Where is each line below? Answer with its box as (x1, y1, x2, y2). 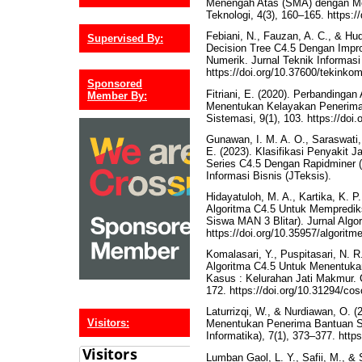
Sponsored (87, 77, 142, 90)
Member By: (87, 89, 147, 102)
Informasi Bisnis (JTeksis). (205, 169, 331, 182)
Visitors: (87, 317, 129, 330)
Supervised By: (87, 32, 163, 44)
